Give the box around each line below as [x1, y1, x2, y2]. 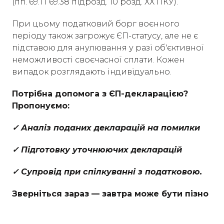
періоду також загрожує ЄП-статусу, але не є [12, 31, 198, 40]
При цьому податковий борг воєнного [12, 19, 179, 28]
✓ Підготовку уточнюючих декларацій [12, 145, 182, 154]
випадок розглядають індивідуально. [12, 67, 171, 76]
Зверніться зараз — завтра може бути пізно [12, 189, 208, 198]
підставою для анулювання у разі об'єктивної [12, 43, 204, 52]
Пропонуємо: [12, 101, 69, 110]
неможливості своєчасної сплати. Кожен [12, 55, 184, 64]
